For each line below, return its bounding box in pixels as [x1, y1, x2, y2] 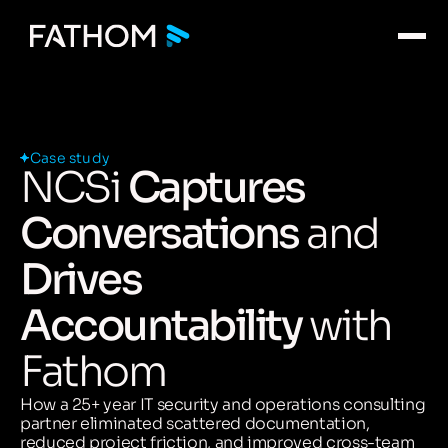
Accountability [20, 299, 301, 352]
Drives [20, 253, 141, 306]
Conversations [20, 207, 299, 260]
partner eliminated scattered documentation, [20, 413, 370, 434]
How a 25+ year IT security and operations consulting [20, 394, 426, 415]
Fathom [20, 345, 165, 398]
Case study [30, 150, 109, 167]
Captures [127, 161, 305, 214]
